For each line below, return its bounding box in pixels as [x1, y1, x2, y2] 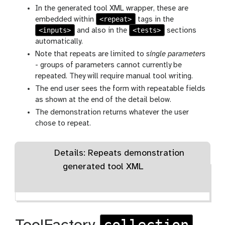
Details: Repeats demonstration [54, 148, 185, 158]
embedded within [35, 16, 96, 24]
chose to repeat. [35, 120, 91, 128]
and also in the [74, 27, 129, 35]
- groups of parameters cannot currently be [35, 61, 182, 70]
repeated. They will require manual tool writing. [35, 72, 193, 81]
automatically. [35, 38, 83, 46]
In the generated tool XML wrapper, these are [35, 5, 188, 13]
